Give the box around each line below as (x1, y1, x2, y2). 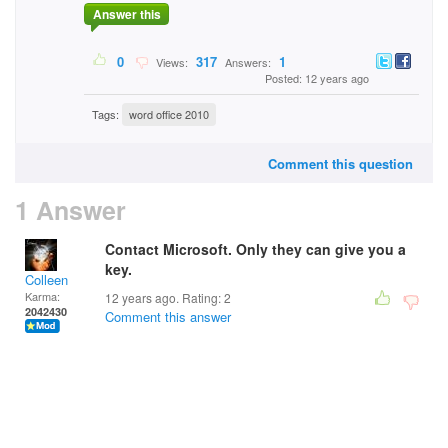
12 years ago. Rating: (105, 289, 224, 306)
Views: (150, 54, 191, 71)
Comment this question (268, 154, 413, 173)
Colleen (25, 270, 68, 289)
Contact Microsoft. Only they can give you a (105, 239, 406, 259)
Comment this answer (105, 307, 231, 326)
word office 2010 (129, 106, 209, 123)
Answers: (222, 54, 274, 71)
